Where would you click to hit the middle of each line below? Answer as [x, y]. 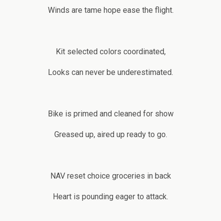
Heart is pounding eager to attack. [110, 197]
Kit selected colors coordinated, [110, 52]
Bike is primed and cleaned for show [110, 114]
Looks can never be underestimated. [110, 73]
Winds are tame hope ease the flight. [110, 10]
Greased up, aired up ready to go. [110, 135]
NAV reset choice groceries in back [110, 176]
